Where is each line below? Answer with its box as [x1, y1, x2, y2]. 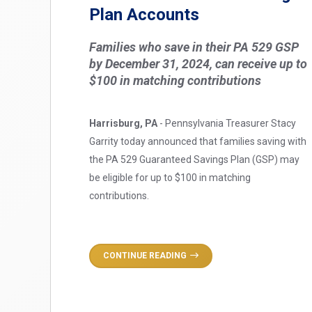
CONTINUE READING [103, 250, 187, 260]
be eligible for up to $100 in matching [89, 171, 251, 183]
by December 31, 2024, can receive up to [89, 56, 307, 71]
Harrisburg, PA [89, 117, 157, 129]
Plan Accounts [89, 4, 199, 24]
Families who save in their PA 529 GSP [89, 39, 299, 54]
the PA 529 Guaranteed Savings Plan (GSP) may [89, 153, 299, 165]
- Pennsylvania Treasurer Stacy [157, 117, 296, 129]
